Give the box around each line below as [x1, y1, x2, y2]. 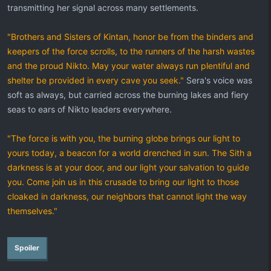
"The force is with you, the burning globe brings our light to [7, 133, 240, 143]
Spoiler [15, 243, 39, 252]
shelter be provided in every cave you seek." [7, 75, 184, 85]
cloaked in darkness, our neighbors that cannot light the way [7, 191, 247, 201]
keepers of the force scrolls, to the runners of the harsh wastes [7, 46, 255, 56]
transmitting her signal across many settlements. [7, 2, 198, 13]
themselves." [7, 206, 57, 216]
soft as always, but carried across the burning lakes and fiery [7, 90, 249, 100]
